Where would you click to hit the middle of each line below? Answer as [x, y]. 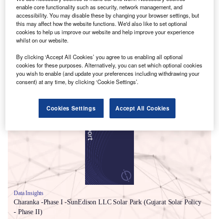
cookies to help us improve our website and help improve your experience [105, 32]
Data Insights [29, 193]
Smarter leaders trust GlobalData [77, 99]
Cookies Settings [71, 108]
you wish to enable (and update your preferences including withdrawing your [108, 73]
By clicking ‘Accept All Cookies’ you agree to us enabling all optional [100, 56]
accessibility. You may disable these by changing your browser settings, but [108, 15]
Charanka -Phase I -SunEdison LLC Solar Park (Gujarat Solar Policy [108, 202]
